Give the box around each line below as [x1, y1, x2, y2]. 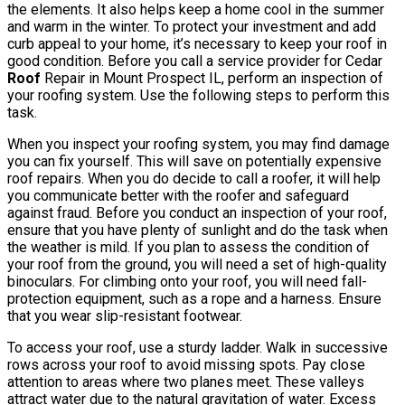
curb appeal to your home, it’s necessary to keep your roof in [7, 34, 387, 52]
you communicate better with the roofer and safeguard [7, 186, 349, 204]
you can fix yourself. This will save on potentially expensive [7, 152, 381, 170]
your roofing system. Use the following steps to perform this [7, 86, 390, 104]
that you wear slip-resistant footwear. [7, 306, 242, 325]
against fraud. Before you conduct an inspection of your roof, [7, 203, 387, 221]
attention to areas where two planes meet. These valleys [7, 372, 364, 391]
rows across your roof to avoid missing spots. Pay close [7, 355, 365, 373]
